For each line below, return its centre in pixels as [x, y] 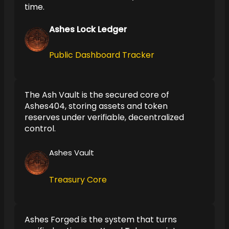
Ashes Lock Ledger [88, 30]
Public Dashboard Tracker [102, 55]
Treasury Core [78, 179]
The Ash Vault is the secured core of [97, 95]
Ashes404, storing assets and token [96, 106]
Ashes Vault [72, 152]
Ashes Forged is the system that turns [101, 219]
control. [40, 128]
